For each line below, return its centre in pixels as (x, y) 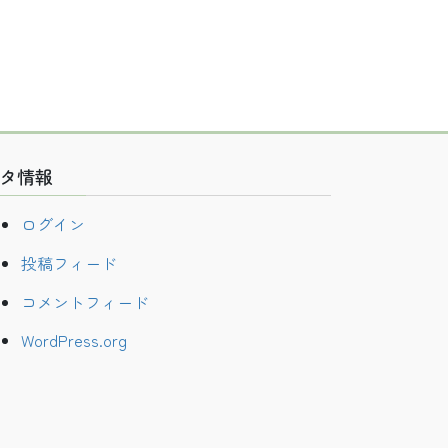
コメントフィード (85, 301)
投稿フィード (69, 262)
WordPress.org (74, 340)
